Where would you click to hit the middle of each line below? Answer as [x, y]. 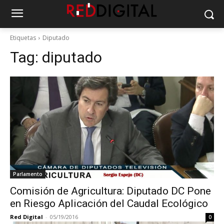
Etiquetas [23, 38]
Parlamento [28, 174]
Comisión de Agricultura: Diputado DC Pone [110, 191]
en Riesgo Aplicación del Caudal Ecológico [109, 203]
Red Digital [26, 217]
